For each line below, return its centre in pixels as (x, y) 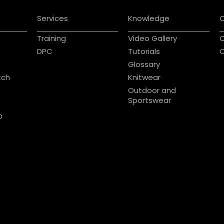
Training (51, 38)
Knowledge (149, 18)
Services (52, 18)
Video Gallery (153, 38)
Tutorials (144, 51)
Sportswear (150, 100)
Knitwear (144, 77)
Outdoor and (152, 90)
